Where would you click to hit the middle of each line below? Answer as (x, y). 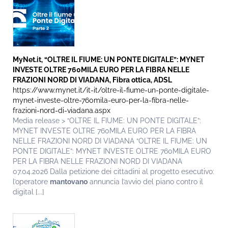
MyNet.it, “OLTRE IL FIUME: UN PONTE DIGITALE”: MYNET (109, 60)
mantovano (69, 182)
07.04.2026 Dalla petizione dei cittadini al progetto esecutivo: (113, 172)
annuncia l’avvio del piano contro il (145, 182)
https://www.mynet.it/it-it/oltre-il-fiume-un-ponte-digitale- (111, 90)
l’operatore (31, 182)
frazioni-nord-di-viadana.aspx (62, 111)
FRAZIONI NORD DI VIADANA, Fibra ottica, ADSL (92, 80)
